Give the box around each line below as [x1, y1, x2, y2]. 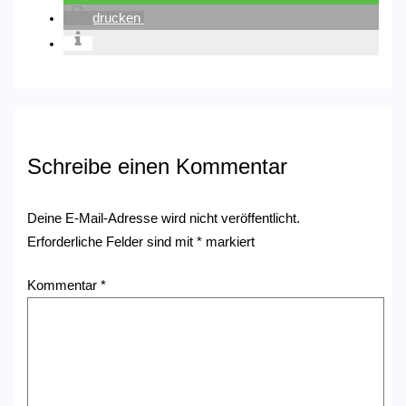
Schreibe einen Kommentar [27, 155, 288, 179]
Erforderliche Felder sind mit [27, 234, 198, 249]
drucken [92, 11, 141, 26]
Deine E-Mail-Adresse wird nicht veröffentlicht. [27, 210, 301, 226]
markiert [202, 234, 256, 249]
